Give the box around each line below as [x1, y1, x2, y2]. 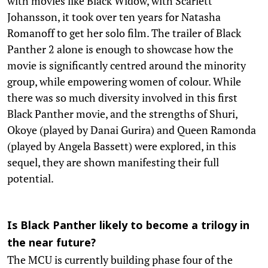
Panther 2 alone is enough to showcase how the [7, 41, 233, 56]
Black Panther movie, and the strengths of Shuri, [7, 106, 237, 121]
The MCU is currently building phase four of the [7, 252, 233, 267]
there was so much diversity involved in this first [7, 90, 237, 105]
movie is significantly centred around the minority [7, 57, 246, 72]
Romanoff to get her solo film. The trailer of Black [7, 25, 241, 40]
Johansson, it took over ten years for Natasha [7, 9, 221, 24]
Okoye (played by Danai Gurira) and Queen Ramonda [7, 122, 256, 137]
